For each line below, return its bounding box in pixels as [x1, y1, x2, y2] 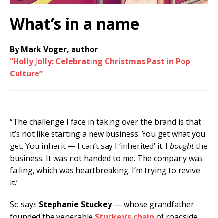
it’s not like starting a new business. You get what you [10, 128, 205, 140]
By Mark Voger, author [10, 44, 98, 55]
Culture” [10, 68, 43, 79]
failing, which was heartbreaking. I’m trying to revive [10, 165, 200, 176]
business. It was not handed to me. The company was [10, 153, 203, 164]
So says [10, 199, 39, 210]
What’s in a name [10, 13, 139, 35]
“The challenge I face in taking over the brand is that [10, 116, 201, 127]
